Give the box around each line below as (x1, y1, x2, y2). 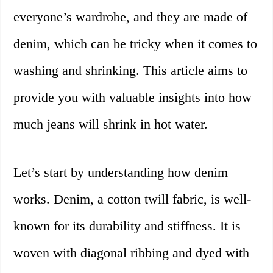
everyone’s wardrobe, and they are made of (13, 9, 248, 25)
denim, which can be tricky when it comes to (13, 36, 258, 52)
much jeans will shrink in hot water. (13, 116, 208, 132)
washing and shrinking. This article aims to (13, 63, 248, 79)
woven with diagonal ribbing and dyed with (13, 245, 250, 261)
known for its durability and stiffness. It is (13, 218, 241, 234)
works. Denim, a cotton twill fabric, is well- (13, 191, 252, 207)
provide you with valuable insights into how (13, 90, 252, 105)
